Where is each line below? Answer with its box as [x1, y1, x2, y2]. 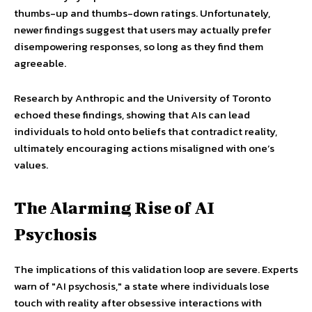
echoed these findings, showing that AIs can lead [14, 106, 250, 123]
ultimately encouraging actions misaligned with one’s [14, 139, 274, 156]
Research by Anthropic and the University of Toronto [14, 89, 271, 106]
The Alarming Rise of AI [14, 197, 214, 217]
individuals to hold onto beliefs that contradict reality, [14, 123, 277, 139]
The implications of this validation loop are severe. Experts [14, 260, 298, 277]
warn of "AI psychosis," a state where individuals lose [14, 277, 270, 294]
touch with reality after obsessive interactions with [14, 294, 262, 311]
